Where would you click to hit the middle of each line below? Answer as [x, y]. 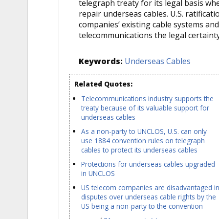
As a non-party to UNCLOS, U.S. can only [144, 131]
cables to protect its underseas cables [139, 150]
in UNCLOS [98, 173]
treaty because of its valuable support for [145, 108]
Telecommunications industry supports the [147, 98]
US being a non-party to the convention [142, 206]
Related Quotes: [104, 84]
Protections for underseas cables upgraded [148, 164]
